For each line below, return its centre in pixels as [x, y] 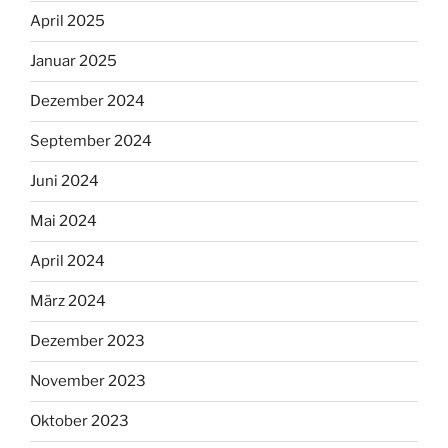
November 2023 [88, 381]
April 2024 [67, 261]
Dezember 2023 [87, 341]
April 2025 [67, 21]
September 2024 [91, 141]
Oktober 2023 [79, 421]
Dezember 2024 [87, 101]
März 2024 [68, 301]
